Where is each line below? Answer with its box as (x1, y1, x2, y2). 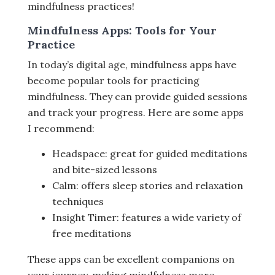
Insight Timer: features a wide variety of (52, 211, 241, 224)
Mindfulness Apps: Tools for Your (28, 23, 217, 38)
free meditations (52, 227, 131, 240)
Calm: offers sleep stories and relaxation (52, 179, 243, 192)
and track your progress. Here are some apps (28, 106, 244, 119)
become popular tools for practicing (28, 74, 199, 87)
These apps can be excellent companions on (28, 253, 234, 266)
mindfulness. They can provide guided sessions (28, 90, 247, 103)
